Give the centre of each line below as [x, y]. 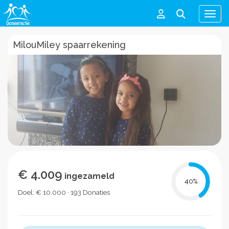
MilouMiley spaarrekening [69, 45]
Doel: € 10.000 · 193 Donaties [64, 192]
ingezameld [88, 176]
